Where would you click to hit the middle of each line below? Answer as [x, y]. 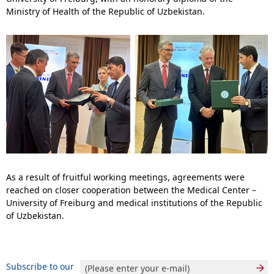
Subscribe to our [40, 266]
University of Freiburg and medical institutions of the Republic [134, 203]
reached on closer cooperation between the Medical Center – [131, 190]
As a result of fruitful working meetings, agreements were [125, 177]
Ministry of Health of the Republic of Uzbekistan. [106, 11]
